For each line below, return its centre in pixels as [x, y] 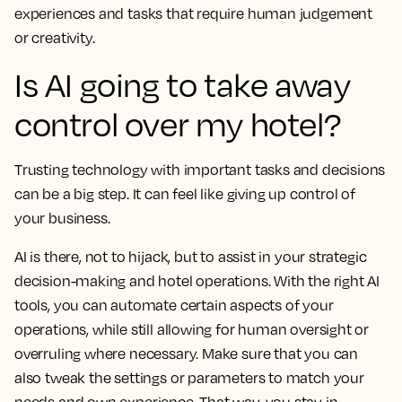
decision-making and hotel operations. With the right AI [197, 281]
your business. [62, 218]
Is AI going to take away [183, 85]
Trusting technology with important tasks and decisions [200, 170]
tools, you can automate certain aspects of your [174, 306]
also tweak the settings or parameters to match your [189, 378]
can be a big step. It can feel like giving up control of [185, 194]
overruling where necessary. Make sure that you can [187, 354]
